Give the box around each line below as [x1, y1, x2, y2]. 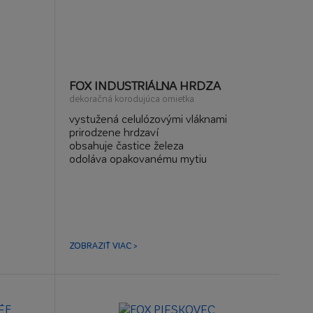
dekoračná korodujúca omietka [68, 93, 194, 103]
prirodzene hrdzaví [68, 125, 159, 138]
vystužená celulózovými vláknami [68, 112, 227, 125]
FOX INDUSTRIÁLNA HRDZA [68, 78, 221, 92]
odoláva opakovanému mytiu [68, 152, 207, 165]
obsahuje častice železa [68, 138, 184, 152]
